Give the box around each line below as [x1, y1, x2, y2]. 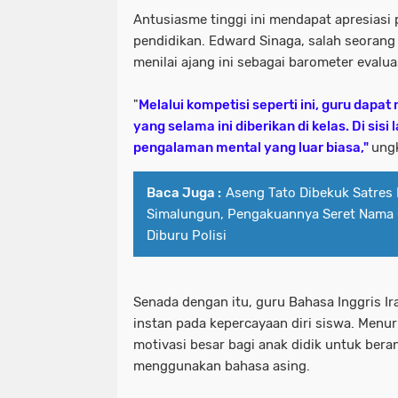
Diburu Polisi [147, 227, 227, 243]
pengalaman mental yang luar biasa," [133, 139, 371, 155]
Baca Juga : [147, 184, 221, 201]
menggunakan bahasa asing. [133, 357, 310, 374]
